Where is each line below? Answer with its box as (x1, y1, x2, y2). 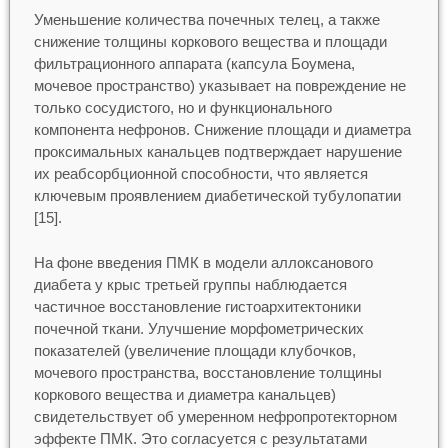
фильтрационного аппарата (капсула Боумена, (33, 55, 355, 72)
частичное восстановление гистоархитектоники (33, 297, 361, 315)
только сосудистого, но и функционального (33, 99, 332, 116)
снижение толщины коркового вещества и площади (33, 33, 387, 50)
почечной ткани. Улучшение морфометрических (33, 319, 364, 337)
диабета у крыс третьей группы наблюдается (33, 275, 347, 293)
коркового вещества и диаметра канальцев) (33, 385, 336, 403)
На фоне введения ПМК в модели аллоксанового (33, 253, 373, 271)
